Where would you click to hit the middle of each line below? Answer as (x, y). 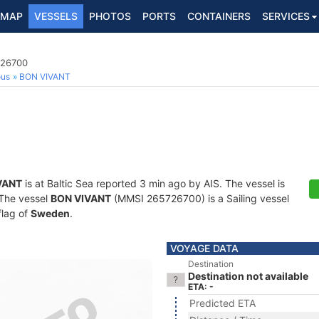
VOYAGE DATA (204, 248)
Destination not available (248, 276)
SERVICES (286, 16)
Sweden (50, 213)
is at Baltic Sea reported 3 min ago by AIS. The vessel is (153, 183)
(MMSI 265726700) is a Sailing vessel (200, 198)
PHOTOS (110, 16)
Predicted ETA (223, 303)
